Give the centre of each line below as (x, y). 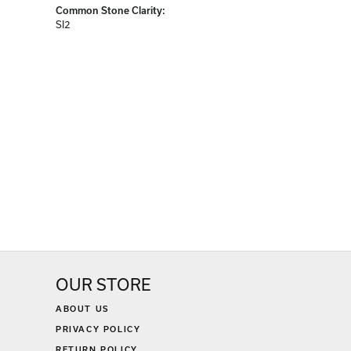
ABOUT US (83, 309)
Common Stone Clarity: (110, 11)
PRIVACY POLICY (98, 329)
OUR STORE (103, 285)
